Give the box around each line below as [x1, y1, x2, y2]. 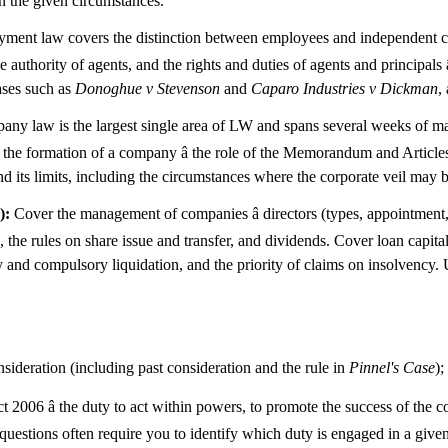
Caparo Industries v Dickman [251, 80, 438, 98]
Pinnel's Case [349, 359, 435, 377]
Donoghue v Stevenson [75, 80, 220, 98]
